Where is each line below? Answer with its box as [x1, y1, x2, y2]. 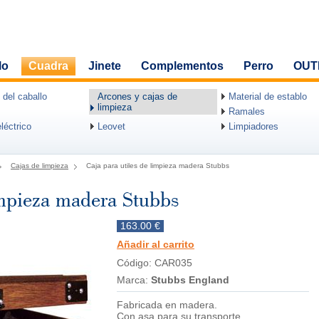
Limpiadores [229, 121, 278, 132]
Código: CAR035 [117, 257, 192, 268]
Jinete [88, 60, 121, 72]
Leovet [98, 121, 125, 132]
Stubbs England [151, 274, 229, 286]
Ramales [229, 106, 265, 117]
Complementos [141, 60, 224, 72]
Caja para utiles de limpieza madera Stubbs [86, 162, 229, 169]
